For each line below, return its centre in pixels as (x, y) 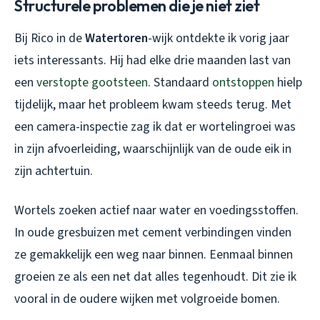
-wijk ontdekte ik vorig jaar (219, 38)
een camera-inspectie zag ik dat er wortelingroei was (155, 126)
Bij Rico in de (50, 38)
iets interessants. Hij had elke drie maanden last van (152, 60)
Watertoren (116, 38)
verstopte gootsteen (92, 82)
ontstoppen (243, 82)
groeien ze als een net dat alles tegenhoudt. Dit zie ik (155, 276)
